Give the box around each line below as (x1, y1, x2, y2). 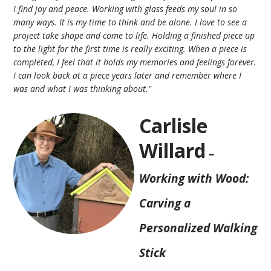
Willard (139, 137, 206, 163)
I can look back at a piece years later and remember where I (13, 69, 242, 81)
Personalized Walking (139, 219, 258, 236)
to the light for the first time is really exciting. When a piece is (13, 42, 247, 54)
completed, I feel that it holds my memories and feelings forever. (13, 56, 257, 68)
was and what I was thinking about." (13, 82, 152, 94)
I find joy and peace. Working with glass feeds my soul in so (13, 2, 238, 15)
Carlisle (139, 112, 208, 139)
